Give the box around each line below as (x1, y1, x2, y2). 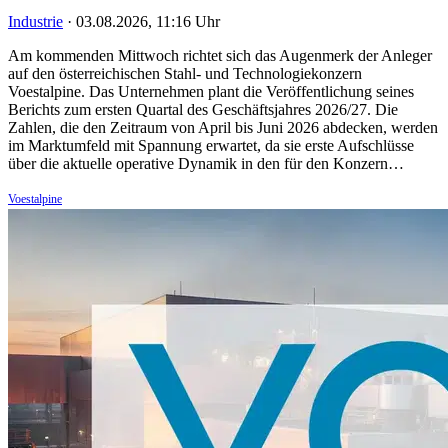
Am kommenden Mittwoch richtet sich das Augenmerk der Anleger (8, 46, 432, 64)
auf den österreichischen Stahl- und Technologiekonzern (8, 64, 362, 82)
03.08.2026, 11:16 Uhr (76, 12, 220, 30)
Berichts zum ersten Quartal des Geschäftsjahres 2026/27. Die (8, 100, 398, 118)
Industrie (8, 12, 63, 30)
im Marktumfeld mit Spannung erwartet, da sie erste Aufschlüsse (8, 136, 414, 154)
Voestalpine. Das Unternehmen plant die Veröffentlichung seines (8, 82, 414, 100)
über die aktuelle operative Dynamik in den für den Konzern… (8, 154, 404, 172)
